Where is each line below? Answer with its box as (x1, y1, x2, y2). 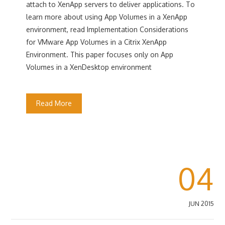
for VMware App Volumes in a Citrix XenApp (26, 38, 167, 46)
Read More (36, 99, 72, 107)
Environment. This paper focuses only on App (26, 50, 174, 59)
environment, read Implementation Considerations (26, 25, 189, 34)
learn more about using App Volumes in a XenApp (26, 13, 188, 21)
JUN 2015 (188, 199, 214, 207)
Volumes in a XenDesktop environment (26, 63, 152, 71)
